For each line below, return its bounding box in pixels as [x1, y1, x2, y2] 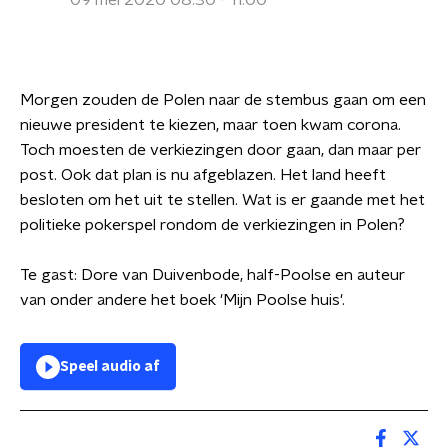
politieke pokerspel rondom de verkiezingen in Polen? [20, 217, 405, 233]
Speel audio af [60, 360, 160, 374]
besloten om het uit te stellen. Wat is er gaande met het [20, 192, 425, 208]
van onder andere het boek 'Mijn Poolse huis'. [20, 292, 345, 308]
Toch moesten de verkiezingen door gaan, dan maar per [20, 142, 421, 158]
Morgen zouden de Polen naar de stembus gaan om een [20, 92, 426, 108]
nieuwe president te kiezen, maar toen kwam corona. [20, 117, 401, 133]
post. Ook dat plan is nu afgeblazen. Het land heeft [20, 167, 386, 183]
